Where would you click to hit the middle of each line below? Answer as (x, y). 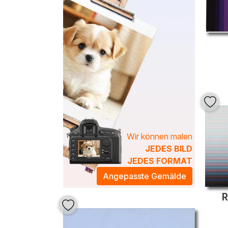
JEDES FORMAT (160, 161)
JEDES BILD (169, 149)
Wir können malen (160, 136)
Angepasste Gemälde (145, 176)
